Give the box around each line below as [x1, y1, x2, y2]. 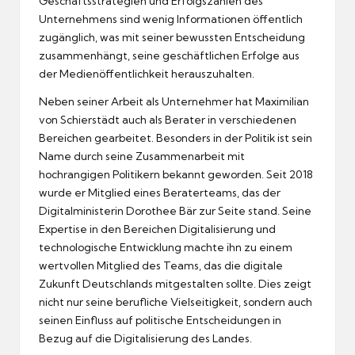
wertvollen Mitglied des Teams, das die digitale [39, 258, 283, 272]
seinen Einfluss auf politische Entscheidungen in [39, 313, 281, 326]
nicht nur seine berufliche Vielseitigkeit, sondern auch [39, 295, 312, 308]
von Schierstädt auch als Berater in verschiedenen [39, 113, 296, 126]
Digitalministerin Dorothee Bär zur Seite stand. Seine [39, 204, 311, 217]
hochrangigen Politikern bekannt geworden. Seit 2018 [39, 167, 313, 181]
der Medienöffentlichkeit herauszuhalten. [39, 67, 254, 80]
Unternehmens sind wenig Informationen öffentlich [39, 12, 303, 25]
